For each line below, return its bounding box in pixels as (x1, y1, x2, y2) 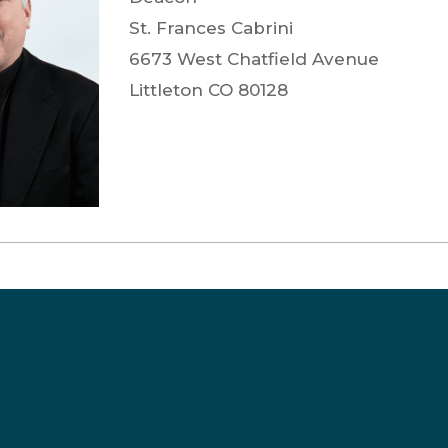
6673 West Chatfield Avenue (129, 49, 380, 70)
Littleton (129, 80, 209, 101)
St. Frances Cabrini (129, 18, 294, 39)
